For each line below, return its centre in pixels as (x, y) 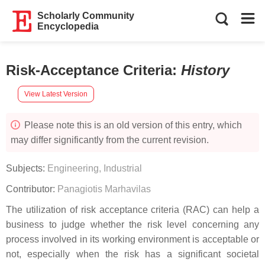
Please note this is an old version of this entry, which (132, 125)
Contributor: (32, 189)
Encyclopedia (68, 26)
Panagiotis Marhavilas (104, 189)
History (205, 70)
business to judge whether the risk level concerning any (132, 224)
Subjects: (27, 168)
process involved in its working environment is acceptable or (132, 239)
